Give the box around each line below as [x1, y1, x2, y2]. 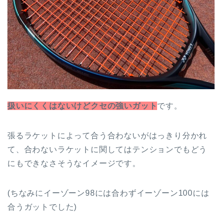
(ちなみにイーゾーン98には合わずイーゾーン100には [7, 189, 210, 198]
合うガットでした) [7, 203, 77, 212]
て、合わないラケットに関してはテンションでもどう [7, 145, 208, 154]
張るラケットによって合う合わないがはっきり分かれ [7, 131, 208, 140]
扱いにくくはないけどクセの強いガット [7, 102, 158, 111]
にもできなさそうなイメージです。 [7, 159, 141, 168]
